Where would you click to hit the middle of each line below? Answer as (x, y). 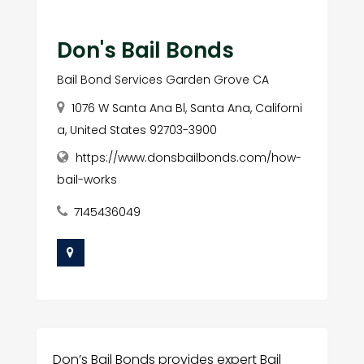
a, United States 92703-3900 (136, 130)
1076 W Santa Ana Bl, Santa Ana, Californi (186, 108)
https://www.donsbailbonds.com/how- (188, 157)
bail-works (87, 179)
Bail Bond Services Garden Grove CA (162, 79)
